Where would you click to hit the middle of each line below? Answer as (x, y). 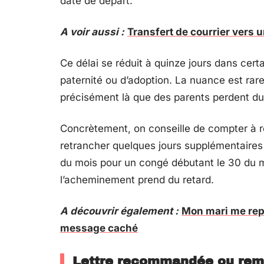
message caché (99, 228)
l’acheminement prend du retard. (137, 180)
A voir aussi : (92, 32)
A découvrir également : (119, 211)
